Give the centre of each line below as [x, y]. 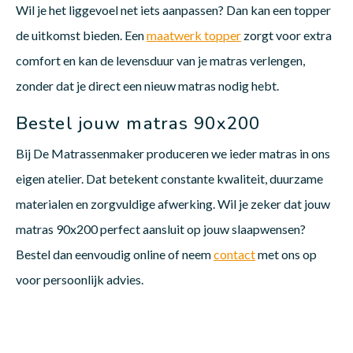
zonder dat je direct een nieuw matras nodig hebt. [147, 85]
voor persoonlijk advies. [80, 279]
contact [234, 254]
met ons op [286, 254]
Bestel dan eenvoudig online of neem [115, 254]
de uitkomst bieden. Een [81, 35]
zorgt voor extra [286, 35]
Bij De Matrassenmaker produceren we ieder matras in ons [173, 153]
